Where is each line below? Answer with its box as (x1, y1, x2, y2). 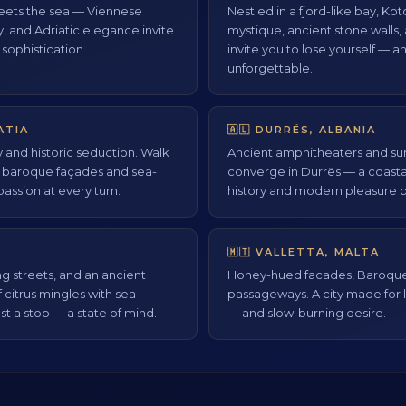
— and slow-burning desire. (227, 304, 386, 320)
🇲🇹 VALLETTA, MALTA (227, 245, 380, 258)
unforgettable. (227, 60, 313, 75)
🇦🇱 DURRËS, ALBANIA (227, 122, 376, 136)
